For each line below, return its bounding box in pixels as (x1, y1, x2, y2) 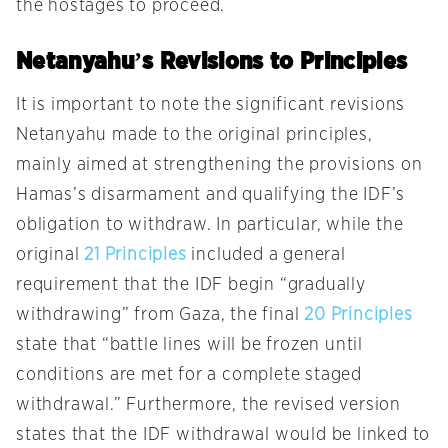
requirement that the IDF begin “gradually (16, 276, 366, 295)
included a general (186, 246, 346, 265)
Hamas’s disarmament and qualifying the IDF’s (16, 186, 406, 205)
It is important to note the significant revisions (16, 96, 406, 115)
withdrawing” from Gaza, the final (16, 306, 305, 325)
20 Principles (304, 306, 413, 325)
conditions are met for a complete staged (16, 366, 362, 385)
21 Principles (84, 246, 187, 265)
